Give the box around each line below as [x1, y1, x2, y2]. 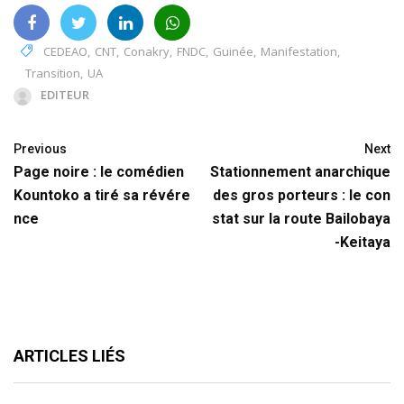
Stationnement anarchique [210, 163, 390, 181]
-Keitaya [335, 234, 390, 252]
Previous [14, 142, 67, 157]
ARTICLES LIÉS [14, 346, 125, 366]
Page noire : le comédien [14, 163, 184, 181]
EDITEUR [41, 87, 89, 104]
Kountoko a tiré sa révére [14, 187, 190, 205]
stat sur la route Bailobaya [212, 210, 390, 228]
